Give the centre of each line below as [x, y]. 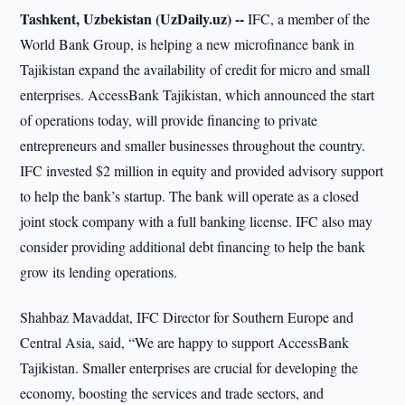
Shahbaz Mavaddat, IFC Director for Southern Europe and [187, 317]
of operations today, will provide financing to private [169, 120]
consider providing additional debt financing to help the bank [193, 246]
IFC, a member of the [307, 19]
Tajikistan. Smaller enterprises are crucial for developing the [189, 367]
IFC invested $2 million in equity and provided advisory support [202, 170]
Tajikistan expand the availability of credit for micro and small [195, 69]
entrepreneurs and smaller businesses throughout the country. [193, 145]
